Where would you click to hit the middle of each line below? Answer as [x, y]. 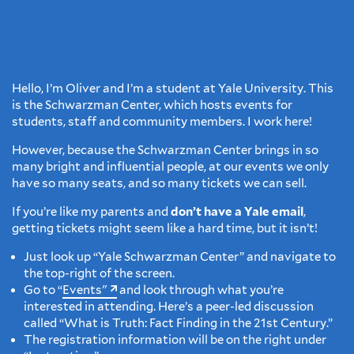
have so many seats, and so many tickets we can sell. [160, 183]
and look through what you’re [201, 290]
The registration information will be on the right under [175, 339]
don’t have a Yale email [237, 211]
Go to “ [43, 290]
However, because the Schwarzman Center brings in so [165, 150]
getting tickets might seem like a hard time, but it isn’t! [166, 228]
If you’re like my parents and [91, 211]
